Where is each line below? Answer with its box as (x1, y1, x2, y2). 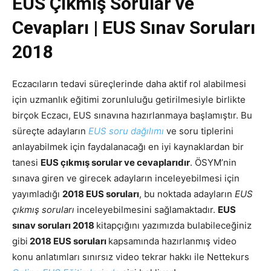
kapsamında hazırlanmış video (108, 235, 237, 247)
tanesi (12, 157, 41, 169)
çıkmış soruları (12, 204, 74, 216)
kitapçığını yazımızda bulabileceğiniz (96, 220, 252, 232)
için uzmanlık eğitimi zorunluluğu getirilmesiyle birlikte (12, 94, 246, 106)
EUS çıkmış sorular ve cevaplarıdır (41, 157, 190, 169)
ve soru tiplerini (166, 125, 233, 137)
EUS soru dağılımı (88, 125, 166, 137)
